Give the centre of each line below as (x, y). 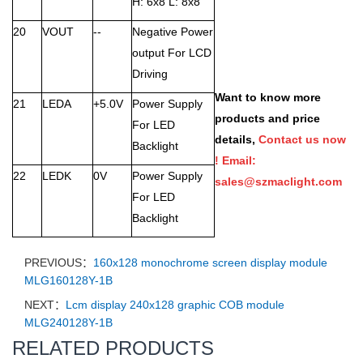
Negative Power (173, 32)
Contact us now (302, 139)
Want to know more (268, 97)
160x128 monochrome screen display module (210, 263)
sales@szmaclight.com (278, 181)
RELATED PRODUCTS (113, 348)
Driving (150, 74)
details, (235, 139)
